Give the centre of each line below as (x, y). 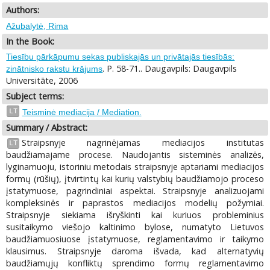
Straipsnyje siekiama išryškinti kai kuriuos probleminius (135, 215)
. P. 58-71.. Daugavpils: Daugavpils (170, 69)
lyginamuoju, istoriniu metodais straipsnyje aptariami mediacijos (135, 167)
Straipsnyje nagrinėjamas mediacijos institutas (143, 143)
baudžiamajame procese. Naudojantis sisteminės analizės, (135, 155)
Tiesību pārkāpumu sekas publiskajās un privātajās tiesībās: (121, 57)
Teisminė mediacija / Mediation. (82, 112)
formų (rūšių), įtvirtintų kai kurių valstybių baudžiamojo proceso (135, 179)
